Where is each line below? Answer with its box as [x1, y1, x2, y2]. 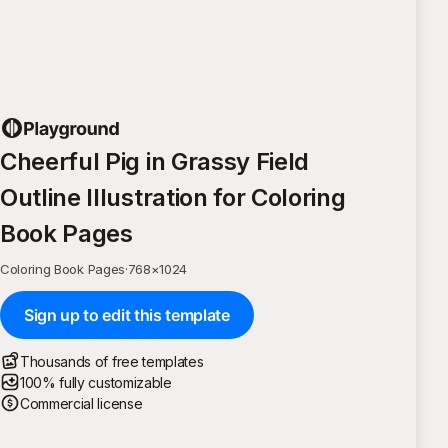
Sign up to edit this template [24, 304, 230, 325]
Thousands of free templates [20, 352, 204, 370]
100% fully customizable [20, 373, 172, 391]
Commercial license [20, 394, 143, 412]
